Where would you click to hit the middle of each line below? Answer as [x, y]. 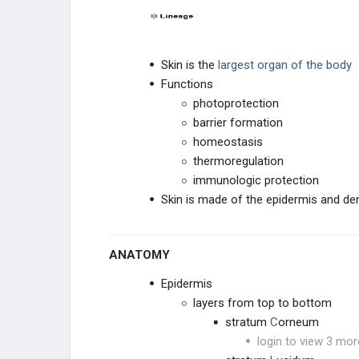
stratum [248, 322]
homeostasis [228, 142]
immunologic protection [256, 180]
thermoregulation [238, 161]
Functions [187, 84]
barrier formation [238, 123]
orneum [298, 322]
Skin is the [190, 65]
